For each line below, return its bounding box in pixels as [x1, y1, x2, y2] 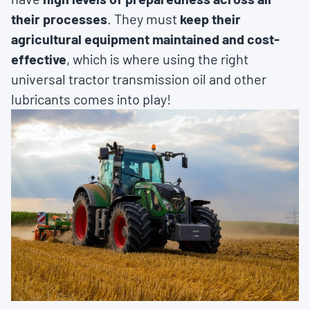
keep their [180, 10, 241, 27]
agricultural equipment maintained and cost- [11, 30, 280, 47]
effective [11, 51, 66, 67]
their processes [11, 10, 107, 27]
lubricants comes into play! [11, 91, 171, 107]
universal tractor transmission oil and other [11, 71, 266, 87]
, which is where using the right [66, 51, 248, 67]
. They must [107, 10, 180, 27]
